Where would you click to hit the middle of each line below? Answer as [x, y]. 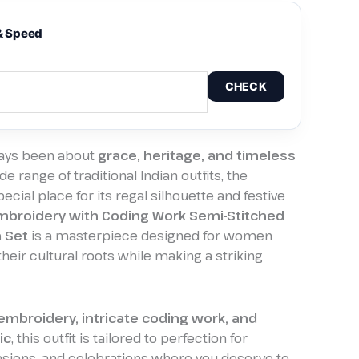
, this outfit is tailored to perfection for [129, 338]
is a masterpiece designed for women [150, 235]
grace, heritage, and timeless [197, 155]
